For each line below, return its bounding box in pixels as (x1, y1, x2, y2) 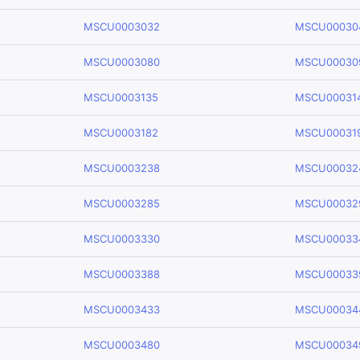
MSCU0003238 (84, 162, 160, 174)
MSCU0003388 (84, 268, 160, 280)
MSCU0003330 (84, 232, 160, 245)
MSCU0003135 (84, 91, 158, 104)
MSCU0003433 (84, 303, 160, 316)
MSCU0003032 (84, 20, 160, 33)
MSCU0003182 (84, 126, 158, 139)
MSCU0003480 (84, 338, 160, 351)
